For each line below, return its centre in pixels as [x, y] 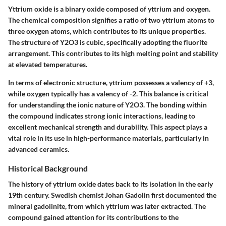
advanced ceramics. [39, 149]
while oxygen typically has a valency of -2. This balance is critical [108, 93]
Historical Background [48, 168]
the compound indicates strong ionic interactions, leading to [102, 116]
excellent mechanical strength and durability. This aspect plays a [108, 127]
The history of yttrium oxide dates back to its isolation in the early [110, 184]
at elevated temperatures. [48, 64]
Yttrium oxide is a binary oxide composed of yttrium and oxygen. [109, 9]
